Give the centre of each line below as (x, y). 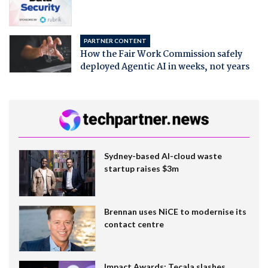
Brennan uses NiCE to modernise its (175, 211)
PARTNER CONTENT (115, 41)
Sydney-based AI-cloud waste (163, 156)
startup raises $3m (141, 168)
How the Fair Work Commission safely (161, 54)
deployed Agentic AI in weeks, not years (165, 67)
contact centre (134, 224)
